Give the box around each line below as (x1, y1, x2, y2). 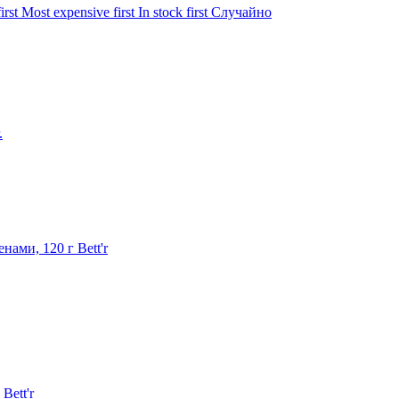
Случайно (211, 4, 272, 20)
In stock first (138, 4, 211, 20)
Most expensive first (21, 4, 138, 20)
